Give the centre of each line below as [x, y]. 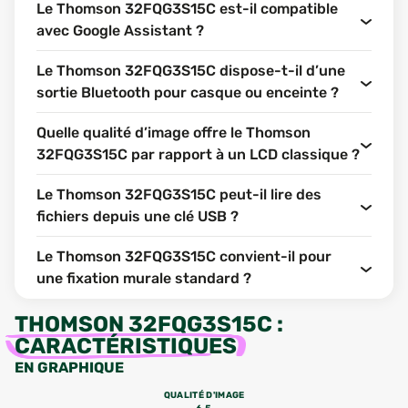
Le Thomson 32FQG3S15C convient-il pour [184, 256]
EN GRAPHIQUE [69, 367]
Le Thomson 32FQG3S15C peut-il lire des [179, 194]
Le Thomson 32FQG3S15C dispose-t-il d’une [191, 71]
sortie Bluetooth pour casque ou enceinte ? [188, 92]
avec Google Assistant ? [120, 31]
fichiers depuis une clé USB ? [138, 216]
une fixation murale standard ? [144, 278]
